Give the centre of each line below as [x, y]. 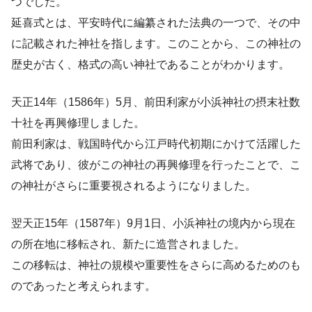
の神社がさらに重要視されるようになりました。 [134, 185]
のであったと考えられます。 [84, 286]
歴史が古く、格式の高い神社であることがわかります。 [150, 64]
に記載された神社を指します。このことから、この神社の [156, 43]
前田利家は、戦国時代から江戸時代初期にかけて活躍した [156, 143]
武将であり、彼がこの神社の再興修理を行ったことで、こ [156, 164]
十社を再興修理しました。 [78, 123]
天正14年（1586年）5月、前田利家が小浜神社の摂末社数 [156, 102]
